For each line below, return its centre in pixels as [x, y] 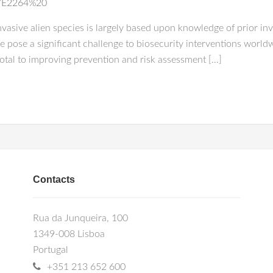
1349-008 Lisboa [69, 234]
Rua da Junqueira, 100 [80, 218]
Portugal [51, 250]
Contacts [54, 179]
